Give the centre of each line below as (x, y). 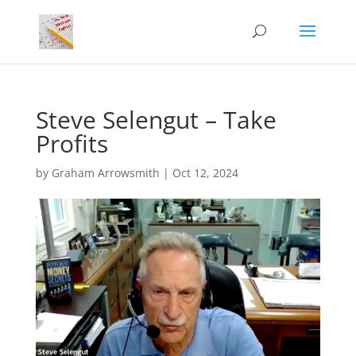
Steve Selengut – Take (156, 120)
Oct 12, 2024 (205, 173)
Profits (72, 143)
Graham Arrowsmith (105, 173)
